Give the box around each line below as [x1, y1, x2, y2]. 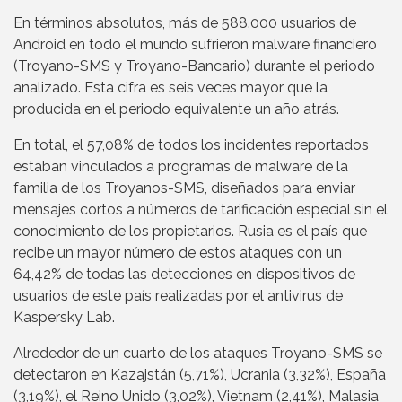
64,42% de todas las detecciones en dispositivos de [13, 266, 355, 284]
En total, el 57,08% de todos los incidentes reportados [13, 136, 369, 154]
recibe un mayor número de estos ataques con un [13, 244, 342, 262]
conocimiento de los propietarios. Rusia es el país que [13, 223, 367, 240]
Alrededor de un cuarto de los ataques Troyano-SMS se [13, 345, 382, 363]
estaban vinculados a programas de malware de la [13, 158, 348, 176]
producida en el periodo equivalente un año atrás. [13, 100, 339, 118]
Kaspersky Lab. [13, 309, 115, 327]
